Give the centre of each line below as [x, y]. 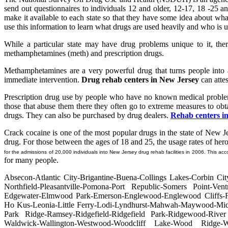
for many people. [31, 160]
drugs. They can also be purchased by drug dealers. [87, 115]
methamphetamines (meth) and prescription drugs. [84, 53]
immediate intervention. [43, 80]
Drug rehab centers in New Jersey [140, 80]
